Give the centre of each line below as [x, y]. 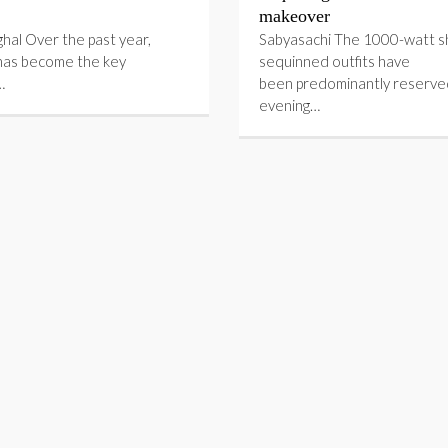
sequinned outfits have [334, 61]
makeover [294, 16]
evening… [289, 105]
